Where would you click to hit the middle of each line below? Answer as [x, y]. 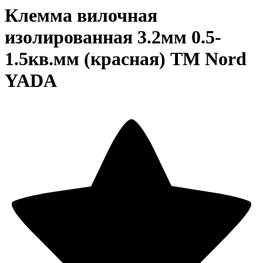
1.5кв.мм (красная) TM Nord [126, 59]
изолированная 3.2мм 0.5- [113, 37]
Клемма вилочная [81, 16]
